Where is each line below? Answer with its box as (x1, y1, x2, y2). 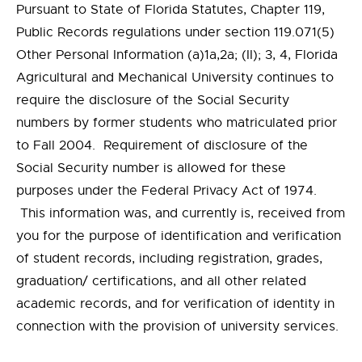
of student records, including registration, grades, (16, 250, 322, 267)
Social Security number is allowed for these (16, 160, 286, 176)
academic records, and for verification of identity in (16, 296, 335, 312)
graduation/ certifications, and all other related (16, 273, 306, 289)
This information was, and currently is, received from (16, 205, 345, 221)
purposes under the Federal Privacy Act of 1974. (16, 183, 317, 199)
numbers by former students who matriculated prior (16, 115, 337, 131)
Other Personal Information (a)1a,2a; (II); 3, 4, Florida (16, 47, 338, 63)
